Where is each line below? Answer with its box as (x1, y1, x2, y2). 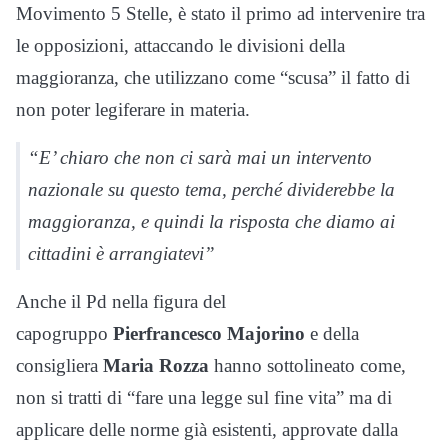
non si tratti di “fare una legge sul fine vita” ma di (16, 386, 392, 408)
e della (310, 322, 359, 344)
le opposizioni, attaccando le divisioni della (16, 34, 345, 56)
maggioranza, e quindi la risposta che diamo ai (28, 210, 395, 232)
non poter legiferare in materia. (16, 98, 250, 120)
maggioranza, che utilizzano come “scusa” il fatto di (16, 66, 410, 88)
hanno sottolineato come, (214, 354, 406, 376)
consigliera (16, 354, 103, 376)
